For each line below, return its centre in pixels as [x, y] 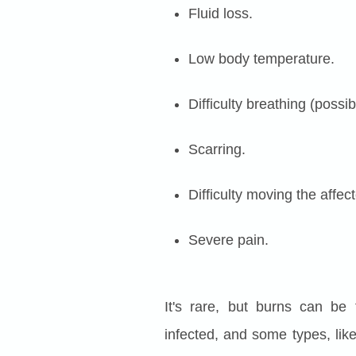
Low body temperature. [261, 59]
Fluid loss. [221, 14]
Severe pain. [228, 240]
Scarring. [217, 150]
